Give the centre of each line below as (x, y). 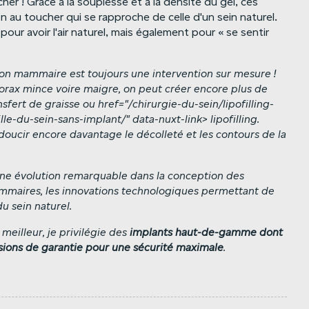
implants (151, 232)
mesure (252, 74)
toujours (108, 74)
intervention (183, 74)
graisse (62, 104)
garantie (62, 248)
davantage (96, 134)
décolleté (160, 134)
